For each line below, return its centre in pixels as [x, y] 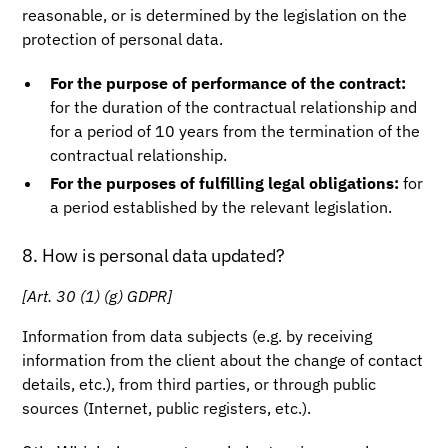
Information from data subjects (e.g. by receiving [197, 336]
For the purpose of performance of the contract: [228, 83]
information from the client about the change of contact [223, 360]
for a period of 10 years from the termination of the [235, 131]
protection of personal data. [123, 39]
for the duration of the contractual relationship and [234, 107]
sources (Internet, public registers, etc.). [167, 408]
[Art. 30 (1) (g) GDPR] [97, 296]
